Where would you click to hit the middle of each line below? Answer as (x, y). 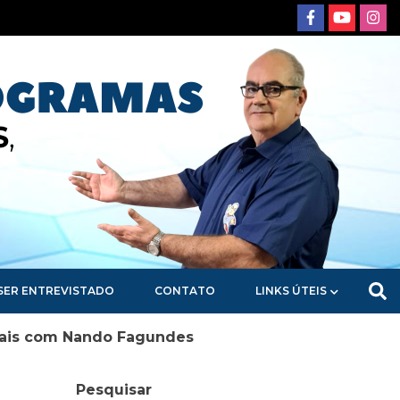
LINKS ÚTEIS (291, 291)
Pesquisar (114, 390)
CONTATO (185, 291)
